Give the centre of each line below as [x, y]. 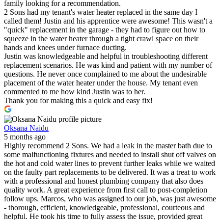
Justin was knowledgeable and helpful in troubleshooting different [106, 56]
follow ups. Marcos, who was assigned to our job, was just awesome [110, 198]
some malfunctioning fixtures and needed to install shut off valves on [110, 154]
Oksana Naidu [26, 128]
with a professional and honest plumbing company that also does [104, 181]
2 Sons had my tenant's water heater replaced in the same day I [101, 12]
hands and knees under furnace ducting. [65, 47]
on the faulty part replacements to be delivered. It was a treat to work [110, 172]
